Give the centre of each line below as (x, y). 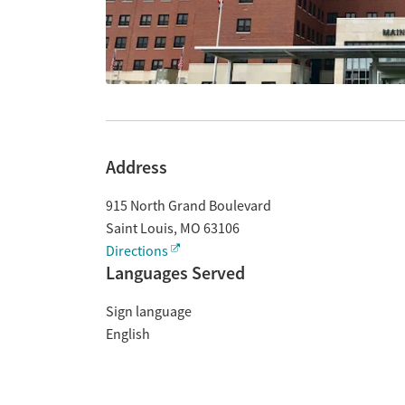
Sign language (149, 312)
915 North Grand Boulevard (188, 206)
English (128, 334)
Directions (137, 251)
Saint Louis (140, 229)
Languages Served (175, 273)
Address (137, 167)
